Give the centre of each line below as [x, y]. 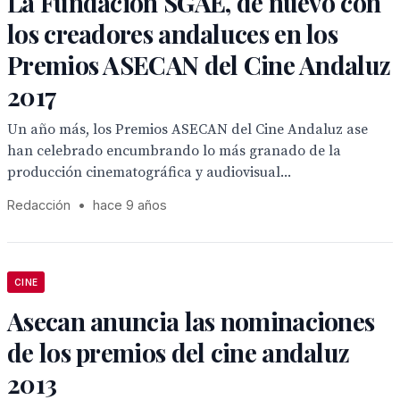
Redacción [39, 205]
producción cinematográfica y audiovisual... [149, 172]
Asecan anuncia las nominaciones [191, 321]
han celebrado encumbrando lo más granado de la [174, 151]
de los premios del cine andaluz [179, 352]
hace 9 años [130, 205]
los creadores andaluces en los [172, 33]
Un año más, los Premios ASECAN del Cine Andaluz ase [187, 129]
